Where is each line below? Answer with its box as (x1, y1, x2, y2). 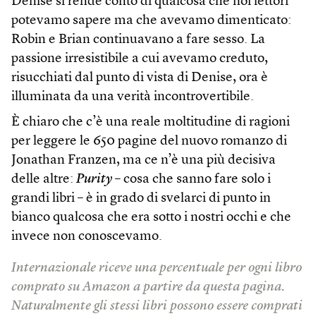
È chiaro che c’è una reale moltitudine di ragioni (11, 116, 290, 130)
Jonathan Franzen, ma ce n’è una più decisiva (11, 154, 276, 168)
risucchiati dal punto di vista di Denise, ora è (11, 71, 268, 85)
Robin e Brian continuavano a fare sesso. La (11, 33, 265, 47)
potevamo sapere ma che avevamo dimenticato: (11, 14, 291, 28)
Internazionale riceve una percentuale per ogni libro (11, 262, 302, 276)
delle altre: (11, 173, 76, 187)
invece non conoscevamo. (11, 230, 162, 244)
